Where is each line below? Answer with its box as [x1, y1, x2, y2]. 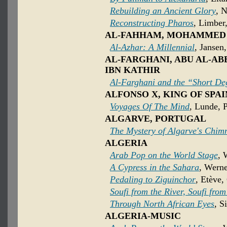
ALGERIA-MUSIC [105, 211, 181, 221]
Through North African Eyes [110, 199, 214, 209]
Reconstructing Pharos [110, 18, 194, 28]
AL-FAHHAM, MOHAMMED [105, 30, 226, 41]
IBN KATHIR [105, 65, 160, 75]
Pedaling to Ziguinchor [110, 174, 196, 185]
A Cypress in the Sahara [110, 162, 199, 173]
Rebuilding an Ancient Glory [110, 6, 216, 16]
